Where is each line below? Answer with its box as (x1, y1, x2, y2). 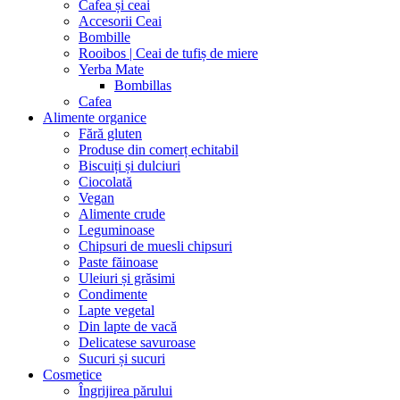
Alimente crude (79, 206, 165, 222)
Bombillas (114, 78, 171, 94)
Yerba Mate (79, 62, 144, 78)
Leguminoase (79, 222, 154, 238)
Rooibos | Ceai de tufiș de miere (79, 46, 258, 62)
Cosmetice (43, 367, 102, 383)
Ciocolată (79, 174, 132, 190)
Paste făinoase (79, 254, 158, 271)
